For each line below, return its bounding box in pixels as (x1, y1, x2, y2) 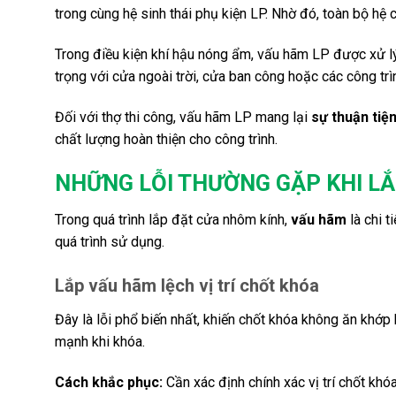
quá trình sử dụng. (55, 233, 164, 251)
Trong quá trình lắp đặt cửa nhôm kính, (55, 211, 291, 229)
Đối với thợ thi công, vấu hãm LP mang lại (55, 108, 311, 126)
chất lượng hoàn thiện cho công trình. (55, 130, 278, 148)
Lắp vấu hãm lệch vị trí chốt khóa (55, 275, 319, 297)
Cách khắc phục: (55, 373, 163, 391)
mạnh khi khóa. (55, 333, 145, 351)
